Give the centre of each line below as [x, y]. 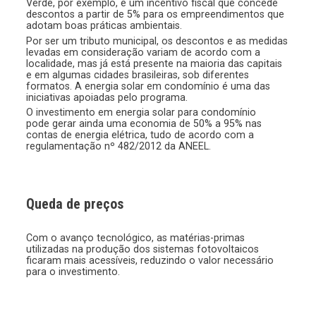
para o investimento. [73, 272]
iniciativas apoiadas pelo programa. [107, 97]
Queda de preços [75, 204]
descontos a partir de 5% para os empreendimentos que [156, 14]
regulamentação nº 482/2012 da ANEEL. [119, 146]
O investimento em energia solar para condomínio [141, 113]
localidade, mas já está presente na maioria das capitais [154, 63]
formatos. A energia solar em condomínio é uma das [148, 86]
